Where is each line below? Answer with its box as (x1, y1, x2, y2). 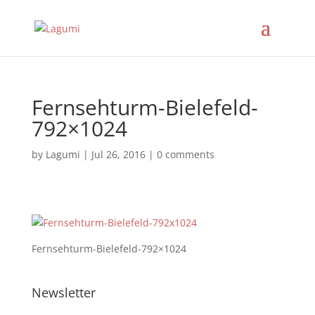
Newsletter (31, 284, 96, 301)
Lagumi (45, 148, 80, 161)
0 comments (156, 148, 214, 161)
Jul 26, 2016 (91, 148, 146, 161)
